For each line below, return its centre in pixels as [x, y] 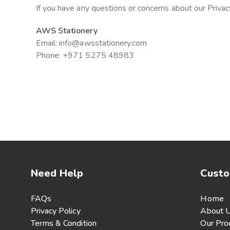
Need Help [57, 173]
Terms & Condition [64, 223]
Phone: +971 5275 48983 [85, 55]
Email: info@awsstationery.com [92, 43]
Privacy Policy [56, 211]
